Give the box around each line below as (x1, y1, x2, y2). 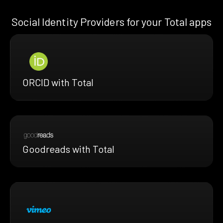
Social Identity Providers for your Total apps (11, 14, 212, 28)
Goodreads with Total (22, 142, 114, 155)
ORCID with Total (22, 76, 94, 89)
